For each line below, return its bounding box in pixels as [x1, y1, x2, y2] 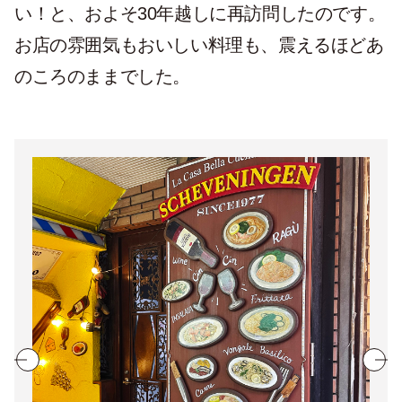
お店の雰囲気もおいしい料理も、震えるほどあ [14, 35, 384, 55]
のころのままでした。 [14, 66, 191, 86]
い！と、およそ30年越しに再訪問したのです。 [14, 4, 386, 23]
